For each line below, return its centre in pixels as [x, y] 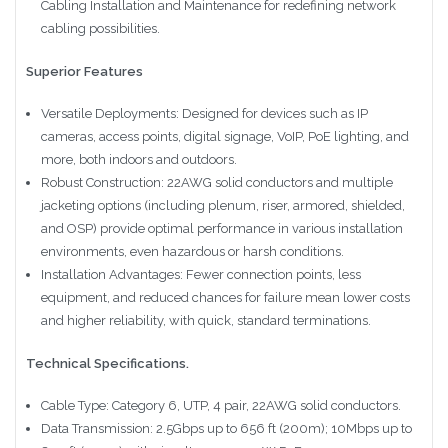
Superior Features [84, 71]
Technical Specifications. [107, 363]
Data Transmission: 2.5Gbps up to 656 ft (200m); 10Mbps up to [226, 429]
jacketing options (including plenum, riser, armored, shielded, [222, 206]
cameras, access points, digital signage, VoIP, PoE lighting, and [224, 137]
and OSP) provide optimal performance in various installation [221, 229]
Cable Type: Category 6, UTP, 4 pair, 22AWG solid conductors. [220, 406]
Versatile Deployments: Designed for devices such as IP [204, 114]
